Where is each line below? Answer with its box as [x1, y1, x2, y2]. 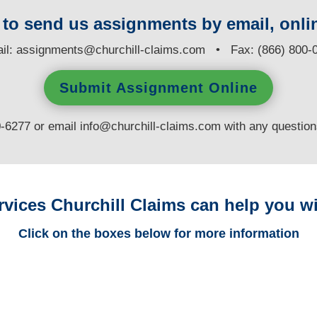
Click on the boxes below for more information [18, 226, 299, 241]
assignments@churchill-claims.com [16, 42, 205, 57]
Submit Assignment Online [59, 79, 258, 96]
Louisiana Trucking [93, 284, 223, 300]
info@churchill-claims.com [80, 119, 221, 133]
